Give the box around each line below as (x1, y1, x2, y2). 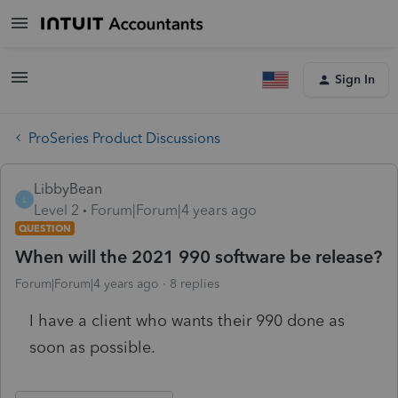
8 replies (170, 275, 219, 291)
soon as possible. (29, 337, 160, 357)
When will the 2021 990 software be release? (15, 245, 382, 267)
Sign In (335, 72, 375, 87)
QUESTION (19, 221, 71, 235)
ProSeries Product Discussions (28, 129, 220, 147)
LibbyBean (34, 179, 102, 197)
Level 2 (34, 201, 79, 219)
